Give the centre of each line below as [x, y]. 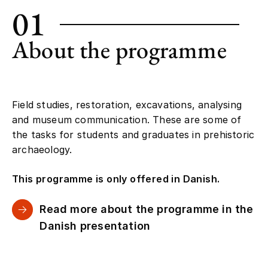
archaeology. [42, 150]
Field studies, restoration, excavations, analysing [127, 105]
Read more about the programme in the [147, 209]
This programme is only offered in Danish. [116, 179]
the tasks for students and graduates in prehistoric [133, 135]
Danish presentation [95, 226]
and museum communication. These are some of [127, 120]
